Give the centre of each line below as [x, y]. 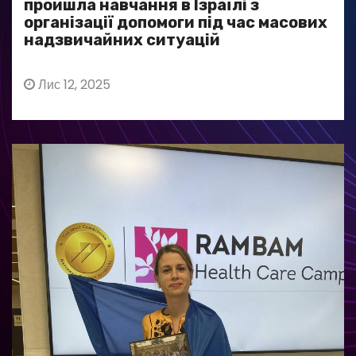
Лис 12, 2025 [73, 85]
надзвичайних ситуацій [122, 40]
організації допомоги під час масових [176, 22]
